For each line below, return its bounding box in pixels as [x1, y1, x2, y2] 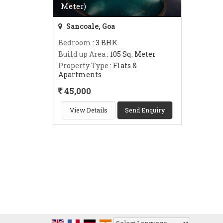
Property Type [58, 61, 109, 71]
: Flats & [109, 61, 137, 71]
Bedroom [58, 38, 91, 48]
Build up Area [58, 49, 106, 59]
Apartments [58, 70, 102, 80]
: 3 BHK [91, 38, 117, 48]
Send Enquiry [125, 106, 165, 114]
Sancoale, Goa [65, 21, 115, 31]
